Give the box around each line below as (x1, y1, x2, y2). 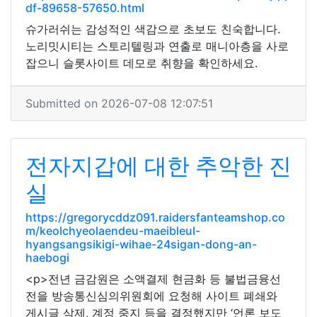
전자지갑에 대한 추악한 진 (25, 152, 292, 180)
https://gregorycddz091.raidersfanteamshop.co (25, 210, 285, 224)
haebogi (25, 250, 69, 265)
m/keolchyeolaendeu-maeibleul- (25, 224, 200, 238)
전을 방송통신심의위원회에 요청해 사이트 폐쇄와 (25, 289, 277, 303)
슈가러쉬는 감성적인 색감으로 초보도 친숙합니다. (25, 22, 280, 36)
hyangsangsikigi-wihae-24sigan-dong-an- (25, 237, 257, 251)
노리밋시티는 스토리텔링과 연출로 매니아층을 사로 (25, 39, 289, 53)
